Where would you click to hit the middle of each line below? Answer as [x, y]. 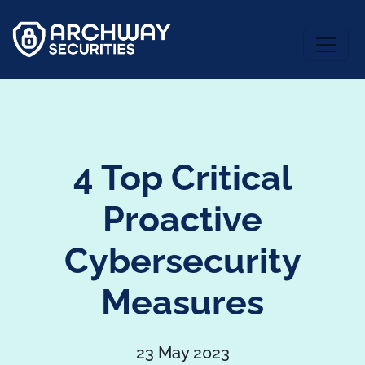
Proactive [182, 220]
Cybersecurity [182, 261]
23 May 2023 [182, 353]
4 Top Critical [182, 178]
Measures [182, 303]
